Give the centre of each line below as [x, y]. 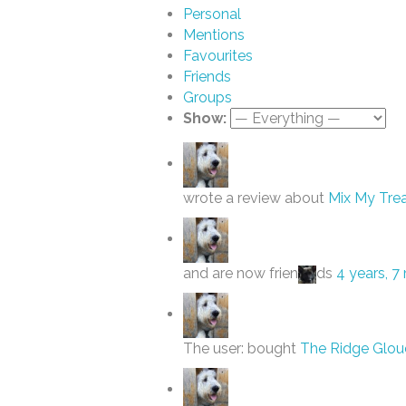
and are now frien [241, 273]
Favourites [218, 56]
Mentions [214, 35]
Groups [208, 97]
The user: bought [242, 348]
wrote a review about [256, 198]
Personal [212, 14]
